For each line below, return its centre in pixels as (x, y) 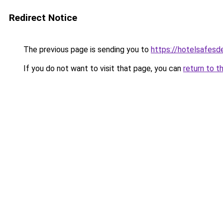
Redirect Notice (43, 18)
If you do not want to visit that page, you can (102, 68)
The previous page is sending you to (86, 50)
